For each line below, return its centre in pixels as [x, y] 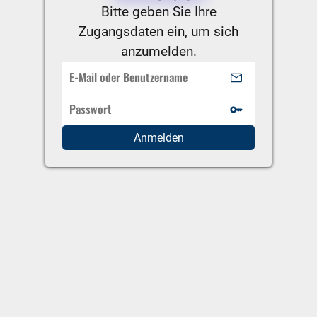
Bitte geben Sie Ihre [158, 12]
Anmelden [158, 138]
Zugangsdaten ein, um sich [158, 32]
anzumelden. [158, 52]
